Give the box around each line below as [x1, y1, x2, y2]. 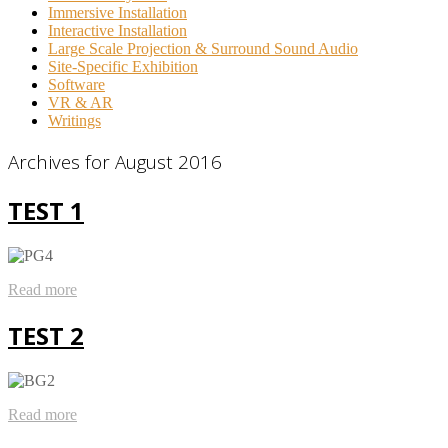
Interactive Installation [48, 22, 187, 40]
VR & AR [48, 94, 113, 112]
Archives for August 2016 [8, 149, 222, 175]
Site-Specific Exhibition [48, 58, 198, 76]
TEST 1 [8, 194, 84, 228]
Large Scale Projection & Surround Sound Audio [48, 40, 358, 58]
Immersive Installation [48, 4, 187, 22]
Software [48, 76, 105, 94]
